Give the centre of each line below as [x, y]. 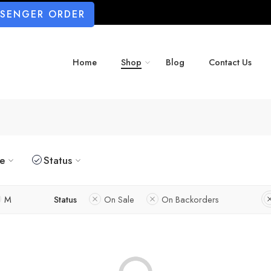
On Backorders [190, 199]
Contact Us [230, 62]
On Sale [119, 199]
